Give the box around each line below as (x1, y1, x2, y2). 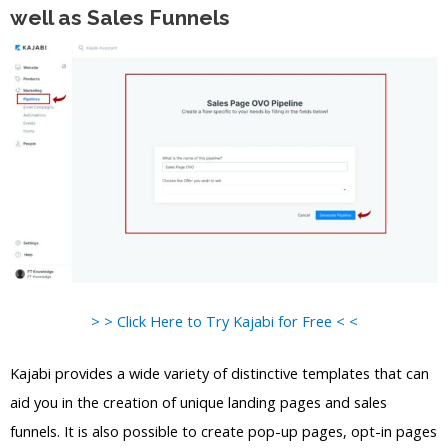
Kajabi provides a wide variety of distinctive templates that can (10, 362, 429, 383)
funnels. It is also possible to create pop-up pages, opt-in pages (10, 420, 437, 441)
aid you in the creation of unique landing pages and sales (10, 391, 387, 412)
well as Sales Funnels (10, 5, 230, 31)
